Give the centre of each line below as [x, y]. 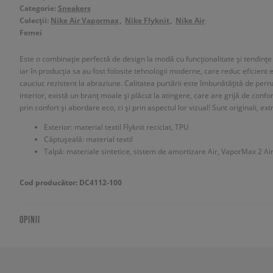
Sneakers [74, 8]
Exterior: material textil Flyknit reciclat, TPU [116, 127]
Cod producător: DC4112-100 [71, 183]
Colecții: [35, 20]
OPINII [30, 219]
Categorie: [39, 8]
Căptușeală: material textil [88, 139]
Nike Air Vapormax [85, 20]
